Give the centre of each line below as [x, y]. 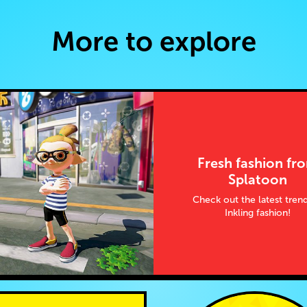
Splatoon [258, 180]
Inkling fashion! [258, 212]
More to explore [153, 41]
